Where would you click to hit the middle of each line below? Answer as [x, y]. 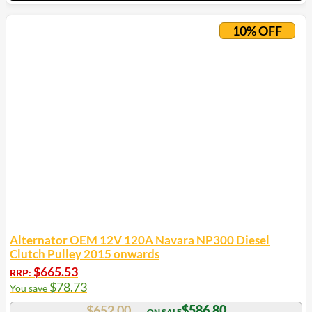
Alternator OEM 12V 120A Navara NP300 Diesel [140, 240]
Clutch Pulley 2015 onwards [85, 254]
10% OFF [257, 31]
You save [30, 288]
